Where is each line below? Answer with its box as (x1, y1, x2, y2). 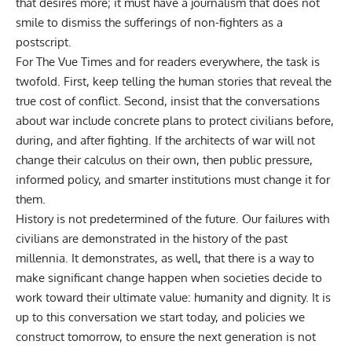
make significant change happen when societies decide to (16, 269, 322, 285)
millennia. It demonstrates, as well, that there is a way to (16, 250, 314, 266)
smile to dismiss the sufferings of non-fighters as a (16, 14, 283, 30)
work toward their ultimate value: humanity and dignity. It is (16, 289, 331, 305)
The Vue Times (36, 53, 115, 69)
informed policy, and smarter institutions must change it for (16, 171, 330, 187)
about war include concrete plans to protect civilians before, (16, 112, 334, 128)
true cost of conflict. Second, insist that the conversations (16, 93, 320, 108)
